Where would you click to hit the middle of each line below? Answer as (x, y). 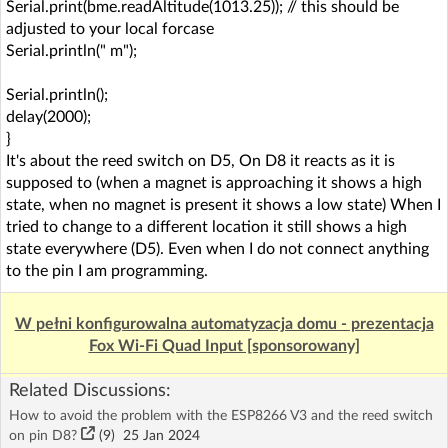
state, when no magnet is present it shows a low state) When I (223, 205)
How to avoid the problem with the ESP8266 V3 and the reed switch (221, 416)
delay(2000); (48, 117)
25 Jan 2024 (157, 436)
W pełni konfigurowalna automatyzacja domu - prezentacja (224, 324)
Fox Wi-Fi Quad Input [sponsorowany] (224, 346)
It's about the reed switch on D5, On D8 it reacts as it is (200, 161)
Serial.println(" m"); (71, 51)
